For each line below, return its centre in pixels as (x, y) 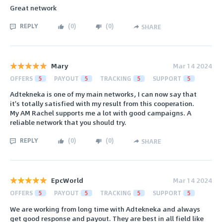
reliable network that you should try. (68, 122)
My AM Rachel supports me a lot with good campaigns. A (101, 113)
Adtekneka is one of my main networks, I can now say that (103, 94)
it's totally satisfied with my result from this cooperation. (102, 104)
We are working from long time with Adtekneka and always (105, 209)
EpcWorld (67, 180)
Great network (33, 7)
